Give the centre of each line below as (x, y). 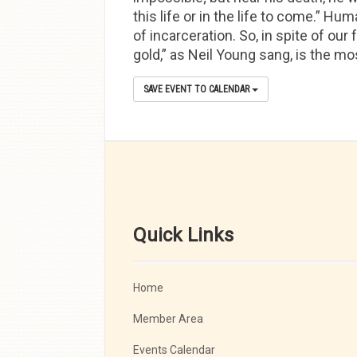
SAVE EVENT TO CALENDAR (198, 89)
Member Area (168, 319)
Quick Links (183, 235)
